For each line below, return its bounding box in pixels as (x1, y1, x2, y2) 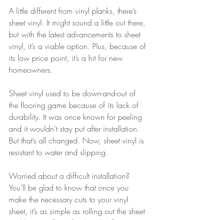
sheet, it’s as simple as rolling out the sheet (9, 206, 147, 217)
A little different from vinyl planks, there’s (9, 5, 139, 17)
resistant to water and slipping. (9, 147, 110, 158)
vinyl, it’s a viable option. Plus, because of (9, 41, 148, 52)
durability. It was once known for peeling (9, 111, 144, 123)
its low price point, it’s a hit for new (9, 53, 125, 64)
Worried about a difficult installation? (9, 170, 132, 182)
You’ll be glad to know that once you (9, 182, 131, 193)
